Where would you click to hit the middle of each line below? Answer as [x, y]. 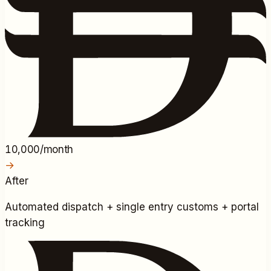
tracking [25, 223]
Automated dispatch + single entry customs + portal [132, 207]
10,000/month [39, 150]
